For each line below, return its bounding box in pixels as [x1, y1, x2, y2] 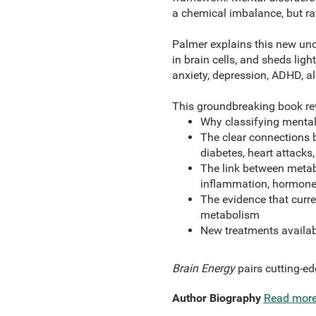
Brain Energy [171, 262, 238, 275]
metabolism [200, 208, 260, 221]
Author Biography [171, 291, 261, 305]
